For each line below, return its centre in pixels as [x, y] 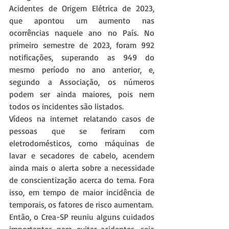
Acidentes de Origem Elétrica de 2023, [82, 8]
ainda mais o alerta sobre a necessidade [82, 168]
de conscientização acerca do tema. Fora [82, 180]
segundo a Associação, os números [82, 82]
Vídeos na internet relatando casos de [82, 119]
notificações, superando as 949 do [82, 58]
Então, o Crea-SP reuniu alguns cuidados [82, 217]
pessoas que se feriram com [82, 131]
